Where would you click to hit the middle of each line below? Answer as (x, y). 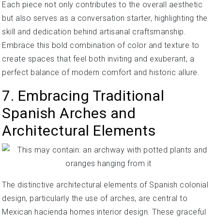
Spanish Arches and (69, 113)
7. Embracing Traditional (83, 95)
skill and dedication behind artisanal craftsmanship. (94, 31)
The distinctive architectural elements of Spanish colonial (105, 185)
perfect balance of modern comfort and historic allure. (101, 72)
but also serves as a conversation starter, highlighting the (105, 18)
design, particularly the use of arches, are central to (95, 198)
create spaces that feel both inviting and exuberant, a (98, 59)
